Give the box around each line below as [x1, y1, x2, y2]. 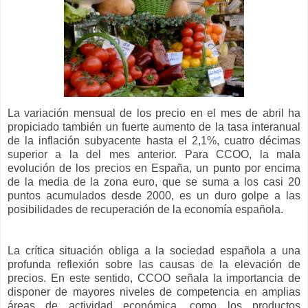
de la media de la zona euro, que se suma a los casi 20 [8, 176, 300, 188]
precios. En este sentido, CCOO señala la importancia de [8, 272, 300, 285]
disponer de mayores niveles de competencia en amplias [8, 286, 300, 298]
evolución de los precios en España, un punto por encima [8, 162, 300, 175]
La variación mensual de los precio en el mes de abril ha [8, 107, 300, 120]
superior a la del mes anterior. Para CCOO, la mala [8, 148, 300, 161]
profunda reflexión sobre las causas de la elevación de [8, 258, 300, 271]
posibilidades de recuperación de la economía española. [8, 203, 283, 216]
